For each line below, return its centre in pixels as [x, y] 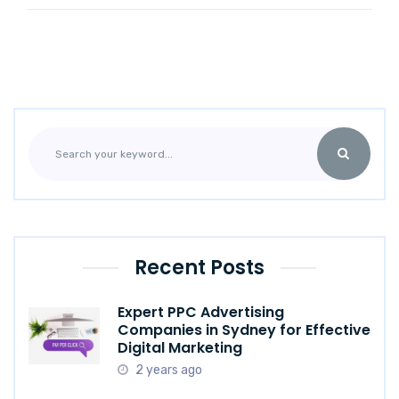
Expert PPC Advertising [201, 313]
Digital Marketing [180, 348]
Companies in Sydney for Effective [244, 330]
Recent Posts [199, 268]
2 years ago [169, 370]
